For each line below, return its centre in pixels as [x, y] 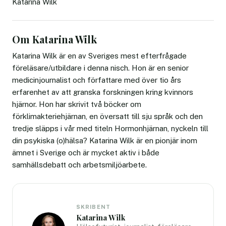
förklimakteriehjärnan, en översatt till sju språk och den [107, 116]
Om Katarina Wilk [54, 39]
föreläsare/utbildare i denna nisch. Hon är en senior [100, 68]
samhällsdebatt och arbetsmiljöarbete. [79, 164]
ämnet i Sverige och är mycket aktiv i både [86, 152]
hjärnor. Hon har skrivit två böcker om [77, 104]
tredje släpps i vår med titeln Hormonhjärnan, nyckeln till [110, 128]
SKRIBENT [93, 207]
